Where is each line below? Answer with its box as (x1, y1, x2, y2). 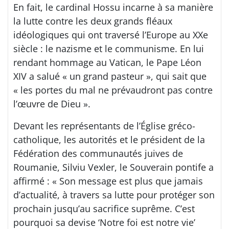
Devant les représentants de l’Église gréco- (13, 119, 195, 132)
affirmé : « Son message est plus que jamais (13, 174, 203, 187)
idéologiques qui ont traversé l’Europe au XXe (13, 28, 208, 41)
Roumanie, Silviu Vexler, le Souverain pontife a (13, 161, 214, 173)
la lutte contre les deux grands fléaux (13, 14, 172, 27)
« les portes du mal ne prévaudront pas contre (13, 83, 213, 96)
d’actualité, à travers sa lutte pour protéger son (13, 188, 215, 201)
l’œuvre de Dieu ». (13, 97, 90, 110)
